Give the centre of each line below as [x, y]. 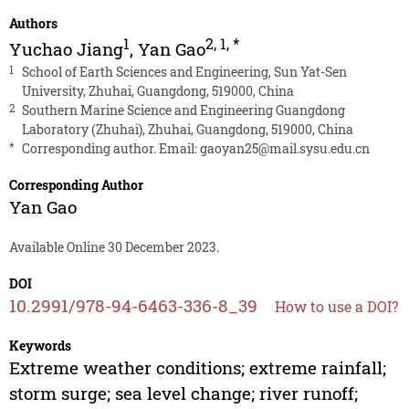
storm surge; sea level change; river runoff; [183, 393]
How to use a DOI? [336, 307]
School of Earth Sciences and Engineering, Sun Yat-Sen [184, 72]
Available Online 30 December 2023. [114, 247]
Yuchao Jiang [66, 49]
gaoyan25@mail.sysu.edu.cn [284, 149]
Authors [33, 24]
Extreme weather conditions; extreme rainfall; [197, 368]
